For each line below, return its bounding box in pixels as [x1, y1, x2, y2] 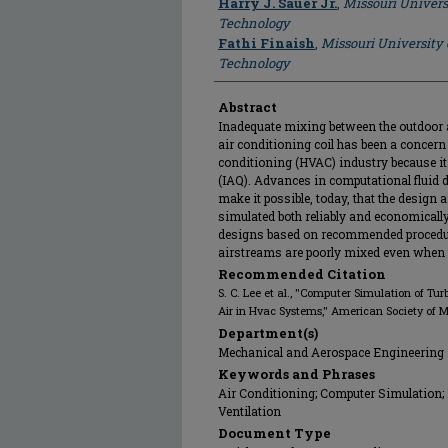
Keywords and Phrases [218, 365, 375, 383]
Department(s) [218, 324, 318, 342]
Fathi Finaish [218, 34, 315, 52]
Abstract [218, 98, 277, 116]
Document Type [218, 424, 331, 442]
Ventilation [218, 403, 281, 419]
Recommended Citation [218, 265, 386, 283]
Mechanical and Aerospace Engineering [218, 344, 444, 360]
